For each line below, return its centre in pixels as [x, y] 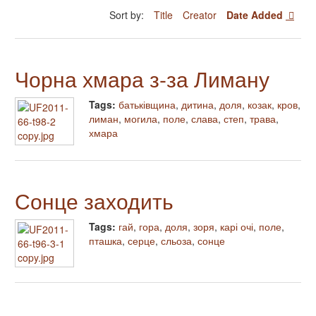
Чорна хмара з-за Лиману [142, 78]
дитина [197, 104]
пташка [105, 240]
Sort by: [128, 14]
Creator [201, 14]
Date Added [256, 14]
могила [141, 118]
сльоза [176, 240]
